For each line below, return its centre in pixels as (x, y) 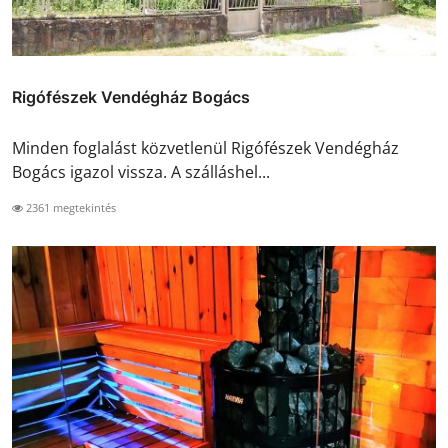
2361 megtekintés (69, 208)
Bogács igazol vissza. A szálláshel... (141, 172)
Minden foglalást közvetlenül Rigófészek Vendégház (205, 148)
